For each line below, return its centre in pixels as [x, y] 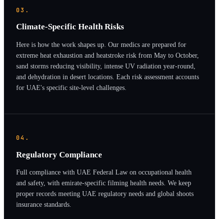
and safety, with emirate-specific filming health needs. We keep [104, 183]
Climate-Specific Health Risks [70, 27]
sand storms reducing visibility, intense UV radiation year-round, [106, 66]
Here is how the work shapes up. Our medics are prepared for [101, 44]
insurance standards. [44, 205]
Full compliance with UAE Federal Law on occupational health [104, 172]
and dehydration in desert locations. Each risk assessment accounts [108, 77]
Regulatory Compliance [59, 154]
